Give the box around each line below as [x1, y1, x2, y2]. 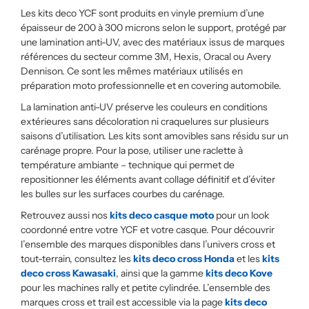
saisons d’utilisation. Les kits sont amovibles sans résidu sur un [21, 130, 288, 142]
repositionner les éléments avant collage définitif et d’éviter [21, 173, 275, 186]
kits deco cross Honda [133, 252, 235, 265]
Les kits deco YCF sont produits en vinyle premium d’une [21, 7, 264, 19]
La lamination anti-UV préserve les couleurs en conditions [21, 101, 268, 113]
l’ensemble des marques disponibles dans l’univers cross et [21, 238, 275, 250]
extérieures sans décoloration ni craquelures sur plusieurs [21, 115, 269, 128]
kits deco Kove [206, 267, 272, 279]
